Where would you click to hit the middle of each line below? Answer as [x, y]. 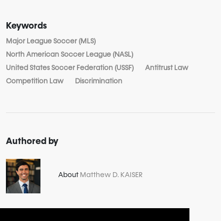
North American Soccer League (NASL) [70, 55]
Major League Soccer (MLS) [51, 41]
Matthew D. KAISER [111, 175]
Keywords [26, 26]
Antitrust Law [167, 68]
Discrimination [99, 81]
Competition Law [35, 81]
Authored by [32, 141]
